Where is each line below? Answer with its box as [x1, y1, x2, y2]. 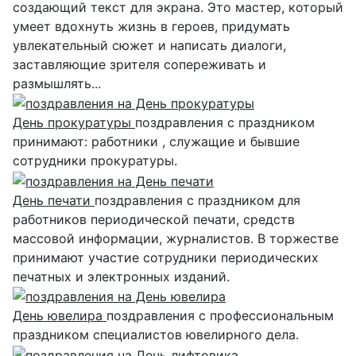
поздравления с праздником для [95, 192, 300, 208]
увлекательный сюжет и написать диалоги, [13, 37, 286, 53]
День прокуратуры [13, 114, 135, 131]
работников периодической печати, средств [13, 211, 295, 227]
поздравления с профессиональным [106, 308, 334, 324]
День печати [13, 192, 95, 208]
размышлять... [13, 75, 101, 91]
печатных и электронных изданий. [13, 268, 230, 284]
